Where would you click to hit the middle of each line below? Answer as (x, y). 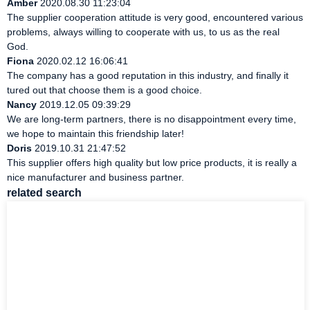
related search (44, 193)
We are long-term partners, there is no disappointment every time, (152, 119)
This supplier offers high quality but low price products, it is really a (152, 163)
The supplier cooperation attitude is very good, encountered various (155, 18)
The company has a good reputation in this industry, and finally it (148, 76)
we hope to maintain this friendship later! (95, 134)
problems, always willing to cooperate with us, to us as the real (143, 32)
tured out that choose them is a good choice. (104, 90)
